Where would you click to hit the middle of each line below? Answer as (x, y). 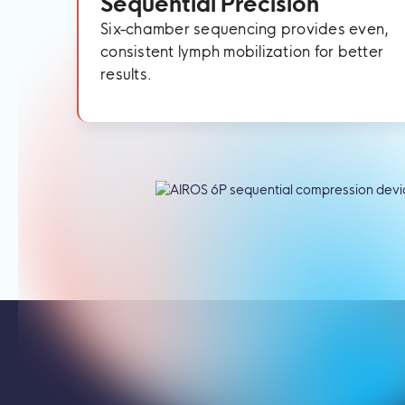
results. (127, 74)
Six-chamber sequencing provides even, (245, 29)
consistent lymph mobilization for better (242, 52)
